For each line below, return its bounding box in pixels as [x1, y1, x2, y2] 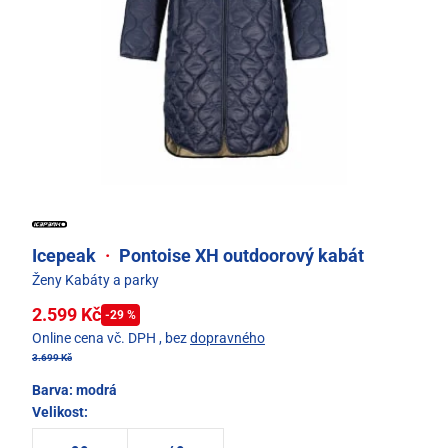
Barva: [32, 382, 76, 399]
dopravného [190, 330, 265, 347]
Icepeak [32, 245, 100, 267]
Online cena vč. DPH [32, 330, 156, 347]
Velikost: [32, 404, 88, 421]
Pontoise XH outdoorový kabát [115, 245, 364, 267]
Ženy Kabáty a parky [32, 272, 159, 289]
